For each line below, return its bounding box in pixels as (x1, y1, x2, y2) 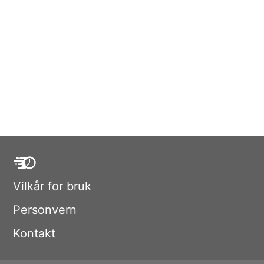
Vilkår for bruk (13, 179, 91, 193)
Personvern (13, 203, 77, 217)
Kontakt (13, 226, 55, 240)
